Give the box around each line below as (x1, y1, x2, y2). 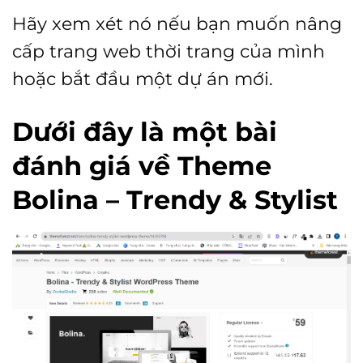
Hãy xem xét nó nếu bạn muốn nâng (12, 13, 342, 35)
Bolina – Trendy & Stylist (12, 184, 338, 216)
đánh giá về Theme (12, 150, 271, 182)
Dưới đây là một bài (12, 116, 277, 148)
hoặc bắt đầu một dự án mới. (12, 68, 273, 90)
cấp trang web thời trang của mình (12, 41, 325, 62)
